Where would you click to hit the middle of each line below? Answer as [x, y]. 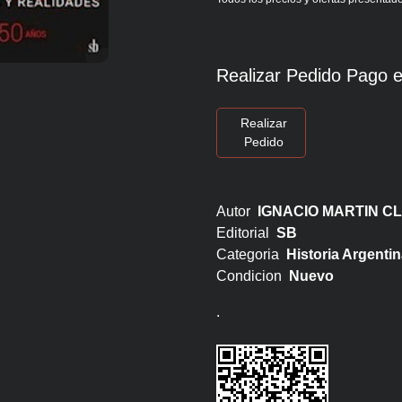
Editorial [246, 233]
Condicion [252, 276]
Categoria [251, 254]
